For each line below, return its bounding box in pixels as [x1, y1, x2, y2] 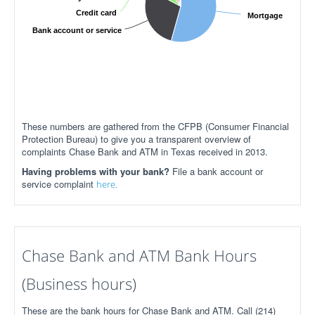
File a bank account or [172, 165, 263, 178]
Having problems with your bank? [22, 165, 172, 178]
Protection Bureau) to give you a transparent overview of [22, 132, 251, 146]
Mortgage [247, 11, 283, 20]
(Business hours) [22, 273, 136, 294]
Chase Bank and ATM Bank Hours [22, 245, 257, 266]
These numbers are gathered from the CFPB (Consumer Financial [22, 120, 289, 133]
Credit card [76, 8, 117, 17]
